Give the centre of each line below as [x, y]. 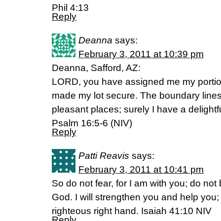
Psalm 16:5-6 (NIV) [92, 123]
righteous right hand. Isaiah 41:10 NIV [132, 211]
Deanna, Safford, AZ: [96, 68]
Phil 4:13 [70, 8]
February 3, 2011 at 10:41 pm [141, 170]
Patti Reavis [104, 156]
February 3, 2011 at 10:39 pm [141, 54]
